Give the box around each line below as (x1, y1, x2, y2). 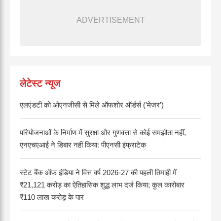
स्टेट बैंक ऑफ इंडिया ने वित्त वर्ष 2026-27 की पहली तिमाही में (20, 168, 177, 177)
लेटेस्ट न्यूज (20, 77, 60, 89)
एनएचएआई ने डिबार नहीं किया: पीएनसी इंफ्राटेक (20, 140, 146, 149)
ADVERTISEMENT (76, 15, 145, 24)
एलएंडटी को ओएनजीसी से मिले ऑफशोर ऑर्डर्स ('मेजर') (20, 100, 164, 109)
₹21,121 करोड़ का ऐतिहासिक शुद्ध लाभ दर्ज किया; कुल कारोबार (20, 180, 184, 189)
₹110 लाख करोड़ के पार (20, 192, 84, 201)
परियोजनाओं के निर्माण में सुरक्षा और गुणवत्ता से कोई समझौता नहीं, (20, 128, 186, 137)
